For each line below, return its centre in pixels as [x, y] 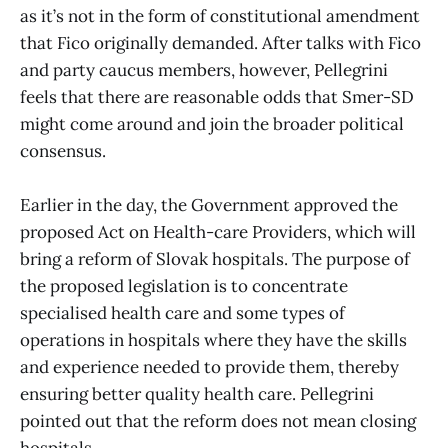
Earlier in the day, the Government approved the [209, 205]
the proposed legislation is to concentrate [184, 286]
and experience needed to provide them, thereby [209, 367]
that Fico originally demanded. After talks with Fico [220, 42]
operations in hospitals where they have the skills [213, 340]
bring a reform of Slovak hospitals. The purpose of [215, 259]
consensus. [63, 150]
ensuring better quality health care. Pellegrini [197, 394]
